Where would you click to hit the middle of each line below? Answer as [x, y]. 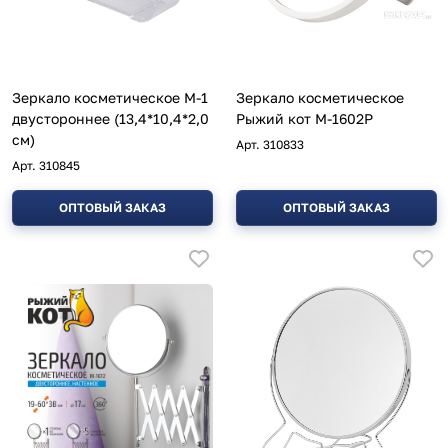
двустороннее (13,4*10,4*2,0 [110, 119]
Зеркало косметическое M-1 [110, 98]
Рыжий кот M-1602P [304, 119]
